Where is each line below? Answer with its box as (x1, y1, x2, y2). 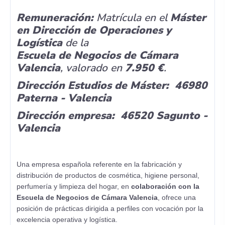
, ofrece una (158, 193, 196, 201)
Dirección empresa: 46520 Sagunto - (17, 108, 207, 123)
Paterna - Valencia (17, 91, 111, 105)
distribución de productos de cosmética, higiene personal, (17, 171, 199, 179)
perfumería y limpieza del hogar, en (17, 182, 131, 190)
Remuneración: (17, 11, 93, 25)
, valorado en (60, 61, 125, 75)
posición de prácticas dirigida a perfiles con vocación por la (17, 204, 203, 212)
